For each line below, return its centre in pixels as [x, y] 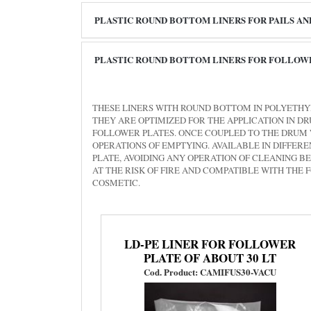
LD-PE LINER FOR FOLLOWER [210, 244]
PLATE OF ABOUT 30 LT [210, 258]
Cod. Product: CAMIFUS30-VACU [210, 271]
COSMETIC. [116, 182]
